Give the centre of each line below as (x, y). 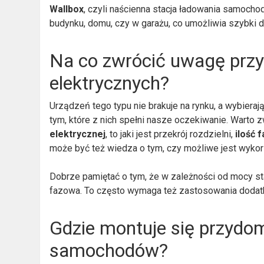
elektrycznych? (110, 83)
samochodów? (109, 250)
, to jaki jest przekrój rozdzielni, (171, 134)
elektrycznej (78, 134)
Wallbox (67, 9)
